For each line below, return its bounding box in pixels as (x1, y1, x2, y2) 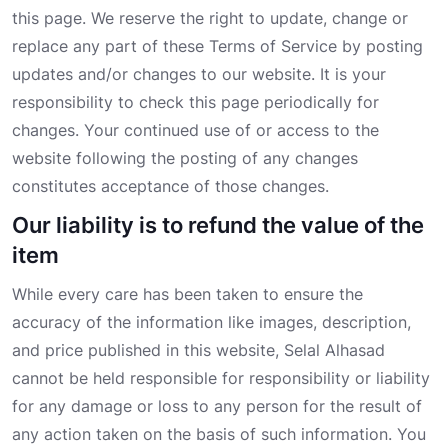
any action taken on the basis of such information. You (12, 424, 426, 445)
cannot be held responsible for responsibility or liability (12, 368, 430, 389)
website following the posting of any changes (12, 148, 358, 169)
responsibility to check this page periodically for (12, 92, 379, 113)
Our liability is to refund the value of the (12, 212, 424, 239)
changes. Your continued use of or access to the (12, 120, 379, 141)
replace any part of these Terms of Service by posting (12, 36, 423, 57)
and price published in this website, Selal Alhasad (12, 340, 385, 361)
